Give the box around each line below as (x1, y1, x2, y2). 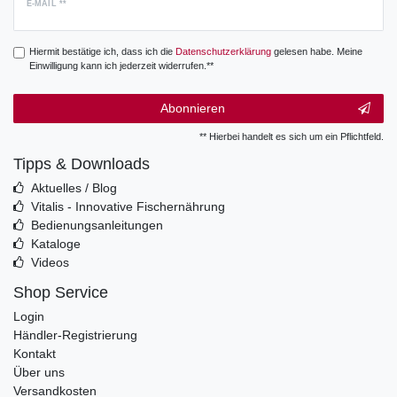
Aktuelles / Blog (30, 181, 117, 196)
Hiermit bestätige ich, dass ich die (28, 45, 175, 57)
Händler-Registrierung (13, 328, 137, 343)
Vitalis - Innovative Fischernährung (30, 199, 225, 214)
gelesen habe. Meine (270, 45, 362, 57)
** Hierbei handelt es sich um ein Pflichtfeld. (199, 131, 384, 143)
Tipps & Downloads (13, 155, 150, 174)
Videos (30, 255, 69, 270)
